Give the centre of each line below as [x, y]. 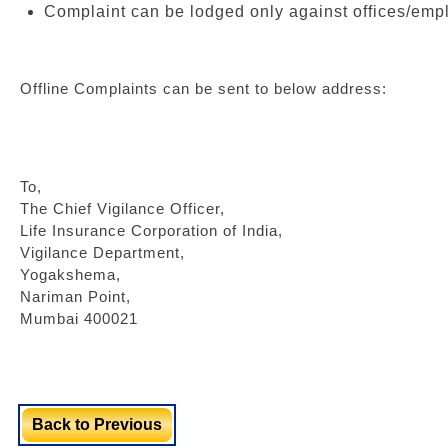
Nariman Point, [75, 296]
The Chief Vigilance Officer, [122, 208]
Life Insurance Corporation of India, [151, 230]
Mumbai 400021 [79, 318]
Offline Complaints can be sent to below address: [203, 88]
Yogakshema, [70, 274]
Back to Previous [97, 424]
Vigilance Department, [102, 252]
